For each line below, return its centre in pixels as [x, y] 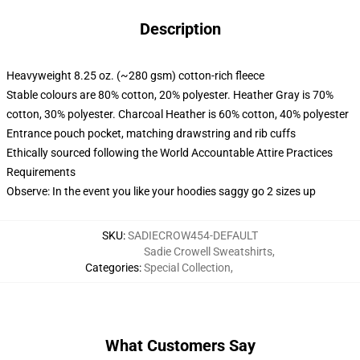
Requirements [41, 172]
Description [180, 29]
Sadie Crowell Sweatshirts [208, 252]
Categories [112, 268]
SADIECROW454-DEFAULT [193, 235]
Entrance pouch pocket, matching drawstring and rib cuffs [151, 133]
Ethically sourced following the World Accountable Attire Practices [170, 153]
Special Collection [187, 268]
